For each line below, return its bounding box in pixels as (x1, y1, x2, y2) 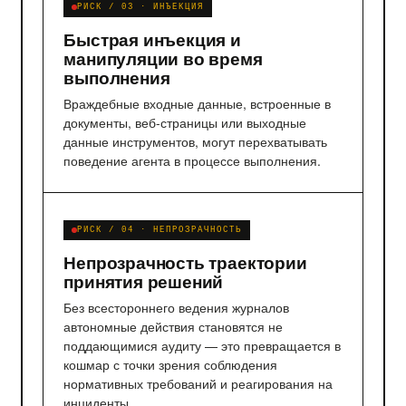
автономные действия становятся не (63, 316, 284, 335)
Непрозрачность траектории (63, 249, 307, 275)
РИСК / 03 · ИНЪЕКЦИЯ (77, 2, 204, 12)
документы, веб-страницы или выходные (63, 112, 307, 131)
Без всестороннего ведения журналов (63, 297, 290, 316)
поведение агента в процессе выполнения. (63, 150, 322, 169)
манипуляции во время (63, 45, 263, 71)
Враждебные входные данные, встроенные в (63, 93, 332, 112)
